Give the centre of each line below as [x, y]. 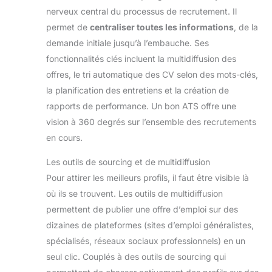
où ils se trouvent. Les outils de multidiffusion [134, 194]
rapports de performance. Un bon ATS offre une [141, 106]
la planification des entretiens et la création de [138, 90]
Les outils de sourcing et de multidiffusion [128, 162]
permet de [68, 27]
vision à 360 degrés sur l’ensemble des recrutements [151, 122]
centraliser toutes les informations [162, 27]
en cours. [64, 138]
